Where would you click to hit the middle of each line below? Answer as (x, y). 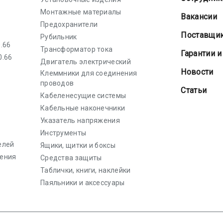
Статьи (194, 90)
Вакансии (199, 17)
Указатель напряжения (80, 120)
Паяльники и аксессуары (82, 183)
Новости (197, 72)
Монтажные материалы (81, 12)
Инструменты (63, 133)
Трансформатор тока (76, 49)
